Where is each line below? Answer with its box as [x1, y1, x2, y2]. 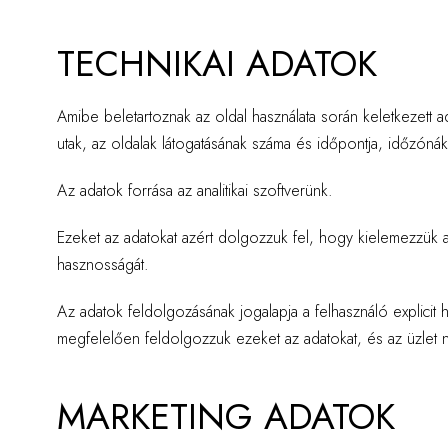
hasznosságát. [57, 253, 149, 276]
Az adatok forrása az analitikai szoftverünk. [57, 179, 333, 202]
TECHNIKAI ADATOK [57, 37, 377, 90]
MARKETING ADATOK [57, 390, 395, 443]
